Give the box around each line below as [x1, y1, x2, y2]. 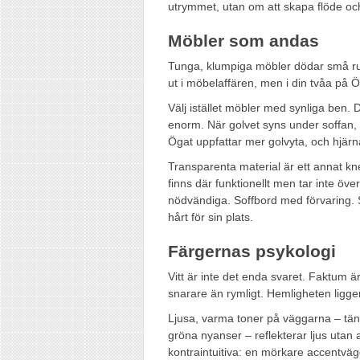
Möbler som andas [168, 31, 319, 50]
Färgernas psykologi [168, 241, 336, 260]
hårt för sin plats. [168, 210, 253, 223]
